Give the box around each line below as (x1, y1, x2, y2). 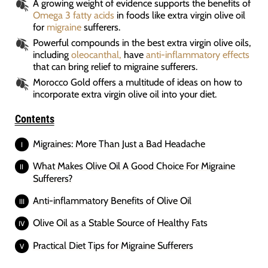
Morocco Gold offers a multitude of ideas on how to (32, 75, 242, 88)
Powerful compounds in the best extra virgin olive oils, (32, 36, 251, 48)
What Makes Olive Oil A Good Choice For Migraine (32, 159, 235, 172)
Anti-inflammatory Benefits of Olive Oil (32, 194, 191, 207)
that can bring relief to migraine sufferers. (32, 60, 197, 72)
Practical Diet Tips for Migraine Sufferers (32, 239, 193, 251)
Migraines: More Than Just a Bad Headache (32, 137, 205, 150)
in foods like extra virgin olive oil (114, 8, 245, 21)
